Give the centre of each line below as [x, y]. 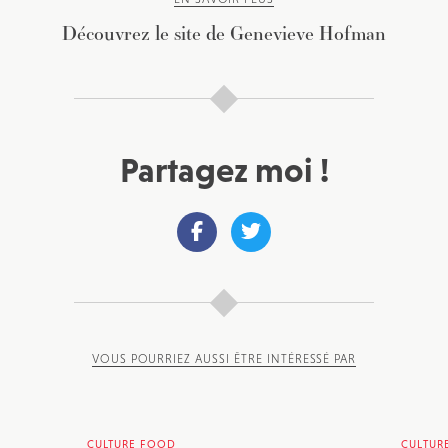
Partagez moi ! [224, 169]
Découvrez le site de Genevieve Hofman [224, 32]
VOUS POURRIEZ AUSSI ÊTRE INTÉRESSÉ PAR [224, 358]
